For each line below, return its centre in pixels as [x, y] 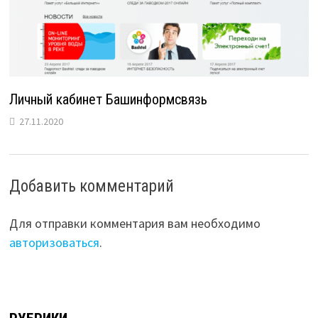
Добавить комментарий [91, 187]
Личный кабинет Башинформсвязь [108, 100]
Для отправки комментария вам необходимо [135, 224]
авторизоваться [54, 243]
